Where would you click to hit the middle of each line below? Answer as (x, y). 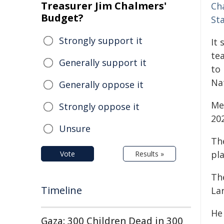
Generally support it (103, 62)
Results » (149, 154)
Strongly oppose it (99, 106)
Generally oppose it (101, 84)
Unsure (75, 128)
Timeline (61, 190)
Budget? (62, 18)
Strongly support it (101, 40)
